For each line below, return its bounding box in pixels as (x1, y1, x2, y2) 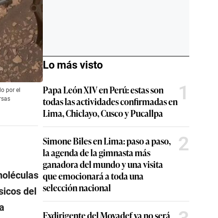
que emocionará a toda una (43, 169, 144, 182)
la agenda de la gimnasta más (43, 146, 150, 159)
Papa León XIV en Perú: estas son (43, 83, 163, 96)
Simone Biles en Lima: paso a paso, (43, 134, 171, 147)
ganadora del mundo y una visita (43, 158, 163, 170)
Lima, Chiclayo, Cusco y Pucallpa (43, 107, 163, 119)
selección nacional (43, 181, 111, 194)
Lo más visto (43, 59, 103, 71)
